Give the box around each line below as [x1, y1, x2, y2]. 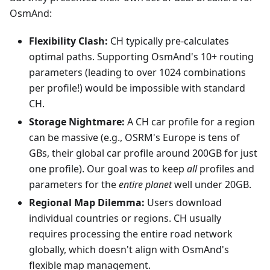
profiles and [197, 162, 254, 175]
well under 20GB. [172, 178, 251, 191]
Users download [145, 196, 222, 209]
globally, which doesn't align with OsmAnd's [29, 243, 229, 256]
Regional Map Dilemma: [29, 196, 145, 209]
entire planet [119, 178, 172, 191]
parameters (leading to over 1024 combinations [29, 66, 246, 79]
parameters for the [29, 178, 119, 191]
